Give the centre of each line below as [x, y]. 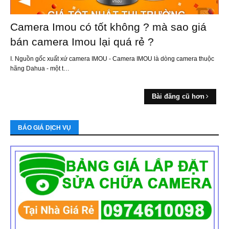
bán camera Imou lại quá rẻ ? [82, 42]
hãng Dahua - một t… [40, 69]
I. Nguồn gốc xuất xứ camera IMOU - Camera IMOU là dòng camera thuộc [112, 59]
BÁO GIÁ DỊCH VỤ [44, 128]
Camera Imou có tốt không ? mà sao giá [108, 27]
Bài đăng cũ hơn [178, 97]
